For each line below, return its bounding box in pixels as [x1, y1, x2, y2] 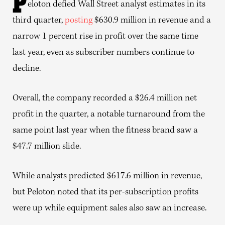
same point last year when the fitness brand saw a [13, 126, 198, 136]
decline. [13, 64, 41, 74]
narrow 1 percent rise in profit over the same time [13, 32, 198, 42]
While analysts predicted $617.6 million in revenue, [13, 171, 202, 181]
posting [65, 16, 92, 26]
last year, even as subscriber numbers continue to [13, 48, 194, 58]
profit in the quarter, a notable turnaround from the [13, 109, 205, 120]
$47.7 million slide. [13, 142, 81, 152]
